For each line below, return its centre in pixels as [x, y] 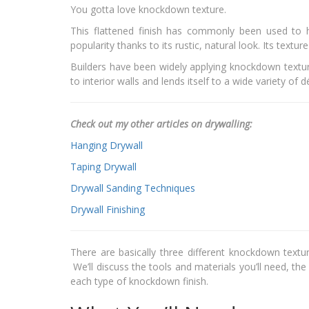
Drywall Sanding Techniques [133, 188]
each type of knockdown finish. [139, 281]
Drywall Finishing [108, 210]
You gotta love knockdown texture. [148, 10]
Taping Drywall [103, 167]
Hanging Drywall [107, 146]
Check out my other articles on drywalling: [161, 124]
